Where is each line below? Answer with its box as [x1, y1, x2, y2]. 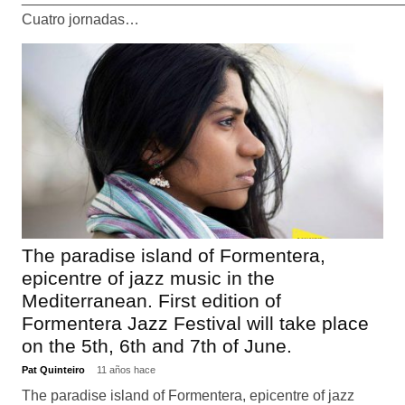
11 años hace [96, 364, 155, 376]
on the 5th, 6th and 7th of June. [21, 335, 292, 357]
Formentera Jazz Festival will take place [21, 313, 369, 334]
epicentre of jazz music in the [21, 268, 275, 289]
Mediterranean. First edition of [21, 290, 281, 312]
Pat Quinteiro [21, 364, 88, 376]
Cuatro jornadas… [21, 12, 139, 28]
